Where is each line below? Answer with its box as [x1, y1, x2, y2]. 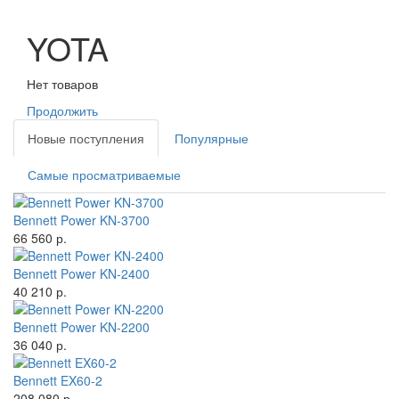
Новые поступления [28, 129, 144, 148]
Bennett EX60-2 [13, 371, 102, 390]
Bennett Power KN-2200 [13, 318, 150, 337]
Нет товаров [27, 75, 98, 94]
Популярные [175, 129, 248, 148]
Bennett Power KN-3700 [13, 211, 150, 230]
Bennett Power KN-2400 [13, 265, 150, 283]
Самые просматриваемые [28, 166, 181, 184]
